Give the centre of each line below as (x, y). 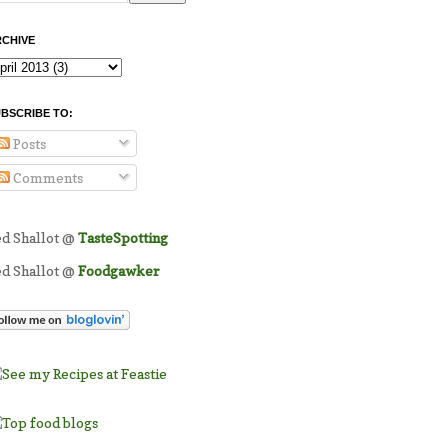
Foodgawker (118, 271)
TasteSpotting (123, 238)
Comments (46, 178)
